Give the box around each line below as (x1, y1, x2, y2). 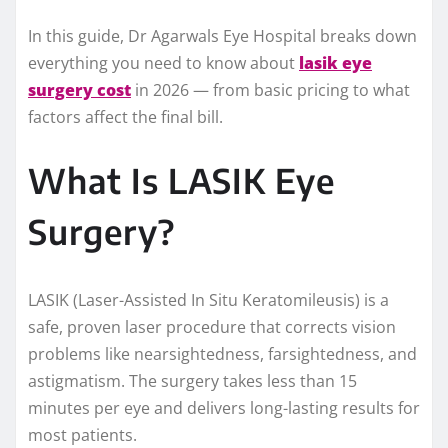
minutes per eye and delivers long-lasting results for (28, 397, 420, 420)
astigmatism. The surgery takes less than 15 (28, 370, 357, 393)
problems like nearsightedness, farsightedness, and (28, 343, 417, 366)
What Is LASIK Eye (28, 159, 335, 202)
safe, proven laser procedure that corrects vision (28, 316, 396, 339)
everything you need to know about (28, 52, 299, 75)
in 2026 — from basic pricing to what (131, 79, 410, 102)
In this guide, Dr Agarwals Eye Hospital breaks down (28, 25, 417, 48)
